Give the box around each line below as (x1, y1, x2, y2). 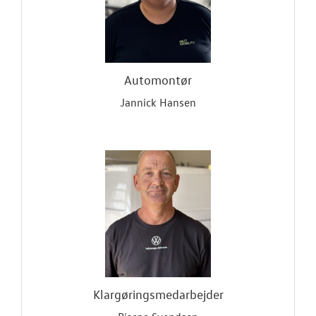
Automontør (124, 73, 192, 87)
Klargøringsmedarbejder (92, 287, 224, 302)
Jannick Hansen (120, 95, 196, 109)
